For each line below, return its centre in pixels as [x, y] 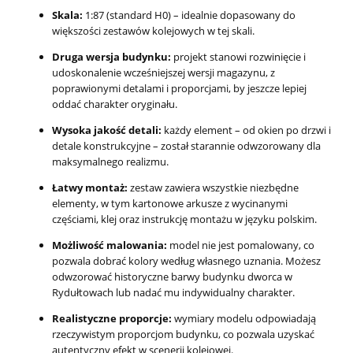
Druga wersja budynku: [111, 56]
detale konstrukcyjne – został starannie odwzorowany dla [186, 145]
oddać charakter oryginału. [115, 104]
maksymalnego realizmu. [110, 161]
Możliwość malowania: [110, 245]
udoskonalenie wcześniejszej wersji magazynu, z [163, 72]
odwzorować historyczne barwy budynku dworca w [172, 276]
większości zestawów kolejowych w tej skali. [153, 30]
